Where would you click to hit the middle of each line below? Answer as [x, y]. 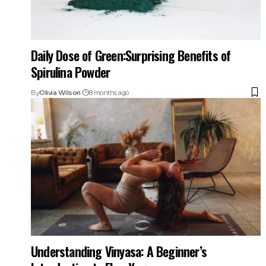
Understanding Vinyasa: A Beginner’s [119, 251]
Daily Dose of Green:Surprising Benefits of [131, 55]
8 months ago [109, 92]
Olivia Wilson [60, 92]
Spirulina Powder [71, 72]
